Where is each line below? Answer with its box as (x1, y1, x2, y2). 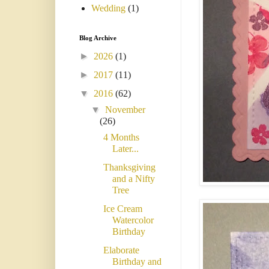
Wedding (91, 3, 125, 14)
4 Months (103, 132, 139, 143)
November (105, 104, 146, 115)
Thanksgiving (103, 162, 156, 173)
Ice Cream (103, 204, 142, 214)
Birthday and (112, 256, 162, 267)
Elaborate (103, 245, 139, 256)
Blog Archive (79, 34, 116, 42)
